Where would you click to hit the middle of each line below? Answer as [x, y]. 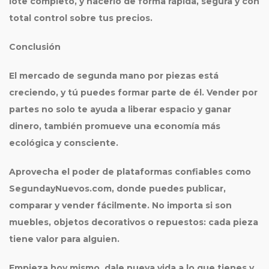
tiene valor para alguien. [64, 239]
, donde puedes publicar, [169, 189]
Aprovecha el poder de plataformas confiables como [130, 172]
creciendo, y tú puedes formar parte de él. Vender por [133, 92]
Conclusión [35, 47]
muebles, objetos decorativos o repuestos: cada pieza [134, 222]
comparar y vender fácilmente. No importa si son [120, 205]
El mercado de [43, 76]
